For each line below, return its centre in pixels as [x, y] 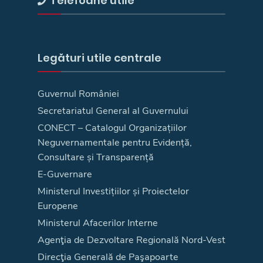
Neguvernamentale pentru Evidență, [115, 142]
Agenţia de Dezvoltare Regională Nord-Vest [131, 240]
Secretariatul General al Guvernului [113, 111]
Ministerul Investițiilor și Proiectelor [113, 191]
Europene [58, 206]
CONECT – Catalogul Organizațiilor [112, 128]
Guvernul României [78, 94]
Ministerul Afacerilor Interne [98, 223]
